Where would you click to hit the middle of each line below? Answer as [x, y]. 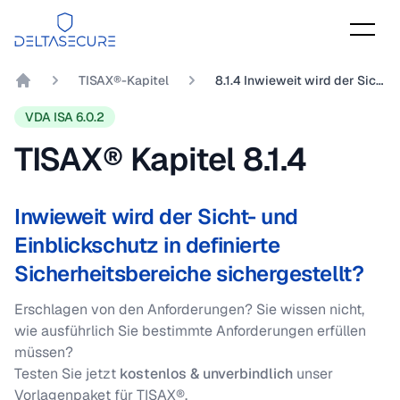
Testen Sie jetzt [65, 374]
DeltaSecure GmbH [84, 100]
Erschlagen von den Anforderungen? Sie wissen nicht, [189, 309]
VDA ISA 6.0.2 [65, 117]
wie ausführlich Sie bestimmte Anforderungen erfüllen [190, 331]
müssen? [44, 352]
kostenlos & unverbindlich [206, 374]
